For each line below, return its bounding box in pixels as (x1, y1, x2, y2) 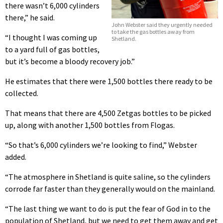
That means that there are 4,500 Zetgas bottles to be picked (5, 108, 211, 118)
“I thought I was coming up (5, 32, 97, 42)
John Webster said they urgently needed (111, 20, 213, 28)
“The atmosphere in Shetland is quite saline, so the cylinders (5, 171, 211, 182)
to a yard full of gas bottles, (5, 44, 100, 54)
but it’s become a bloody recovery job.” (5, 56, 135, 66)
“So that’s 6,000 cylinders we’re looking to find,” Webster (5, 139, 197, 150)
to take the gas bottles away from (111, 27, 195, 35)
